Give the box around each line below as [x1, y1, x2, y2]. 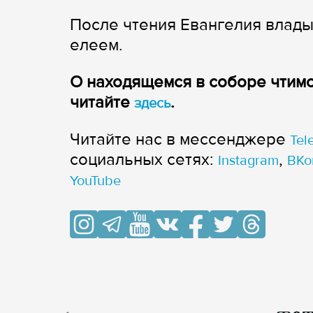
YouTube [70, 173, 121, 190]
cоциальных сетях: [70, 150, 218, 170]
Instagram [218, 152, 279, 170]
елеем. [70, 35, 123, 56]
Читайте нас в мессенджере [70, 129, 290, 150]
